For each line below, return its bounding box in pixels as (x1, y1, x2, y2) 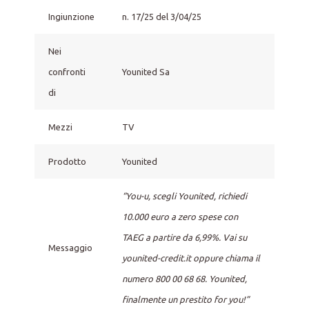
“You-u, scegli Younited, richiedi (122, 190, 247, 201)
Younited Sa (122, 66, 170, 77)
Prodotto (48, 156, 86, 166)
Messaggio (48, 242, 92, 252)
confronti (48, 66, 86, 77)
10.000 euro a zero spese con (122, 211, 238, 221)
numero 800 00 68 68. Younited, (122, 273, 247, 283)
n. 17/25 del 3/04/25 (122, 11, 201, 21)
